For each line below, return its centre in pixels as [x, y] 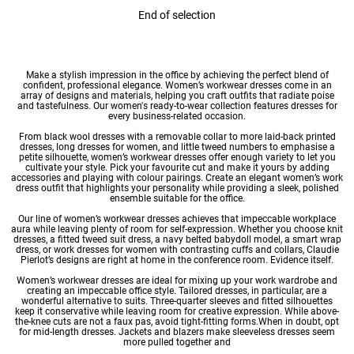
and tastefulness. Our [64, 105]
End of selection [177, 15]
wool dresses [97, 136]
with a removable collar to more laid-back [215, 136]
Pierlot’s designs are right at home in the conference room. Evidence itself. [177, 260]
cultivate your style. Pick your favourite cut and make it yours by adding [177, 167]
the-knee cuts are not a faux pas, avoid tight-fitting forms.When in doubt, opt [177, 321]
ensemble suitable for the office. [177, 198]
